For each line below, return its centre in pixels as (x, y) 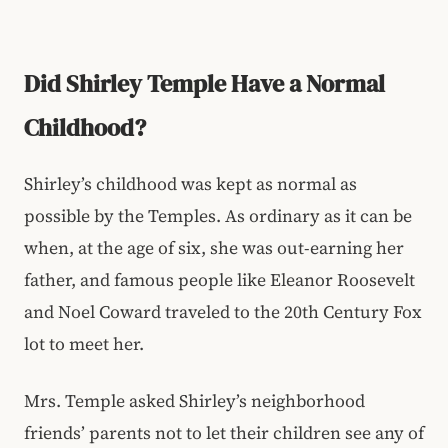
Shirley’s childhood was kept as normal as (190, 184)
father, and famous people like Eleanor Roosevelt (219, 280)
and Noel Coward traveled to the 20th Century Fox (223, 312)
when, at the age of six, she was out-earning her (214, 248)
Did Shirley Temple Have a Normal (204, 84)
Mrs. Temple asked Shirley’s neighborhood (194, 400)
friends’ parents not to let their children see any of (224, 432)
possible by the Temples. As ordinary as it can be (218, 216)
